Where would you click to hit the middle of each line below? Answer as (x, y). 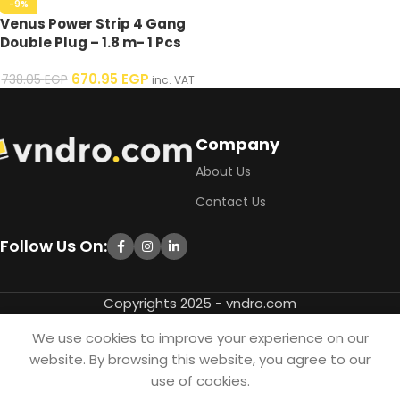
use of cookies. (200, 381)
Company (238, 144)
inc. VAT (171, 80)
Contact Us (231, 202)
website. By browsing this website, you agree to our (200, 359)
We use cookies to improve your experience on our (200, 338)
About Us (224, 171)
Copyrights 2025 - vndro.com (200, 303)
